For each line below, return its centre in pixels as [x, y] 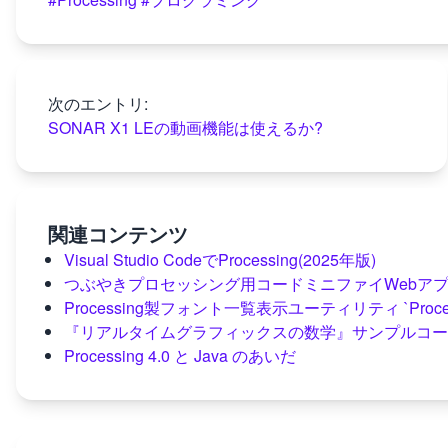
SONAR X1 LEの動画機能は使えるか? [185, 127]
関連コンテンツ [118, 233]
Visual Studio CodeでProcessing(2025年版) [220, 259]
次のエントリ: [98, 103]
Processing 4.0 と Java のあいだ [180, 355]
